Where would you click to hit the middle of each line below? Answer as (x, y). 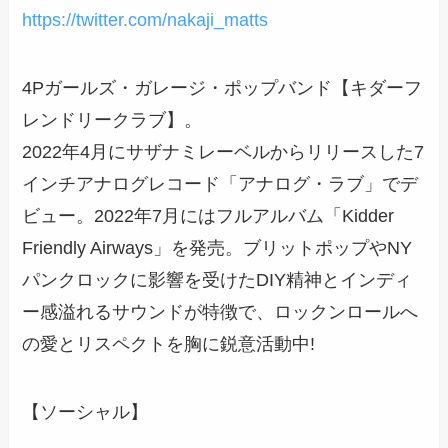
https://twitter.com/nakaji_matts (145, 20)
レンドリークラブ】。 (112, 120)
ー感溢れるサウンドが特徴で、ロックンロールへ (220, 312)
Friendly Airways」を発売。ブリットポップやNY (217, 248)
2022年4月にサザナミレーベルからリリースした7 (223, 152)
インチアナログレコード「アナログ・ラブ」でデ (220, 184)
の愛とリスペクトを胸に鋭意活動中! (169, 344)
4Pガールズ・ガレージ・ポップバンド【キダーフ (222, 88)
